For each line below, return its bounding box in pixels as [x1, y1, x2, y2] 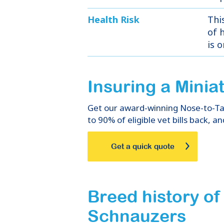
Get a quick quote [110, 141, 174, 150]
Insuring [87, 76, 160, 96]
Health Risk [87, 13, 139, 25]
